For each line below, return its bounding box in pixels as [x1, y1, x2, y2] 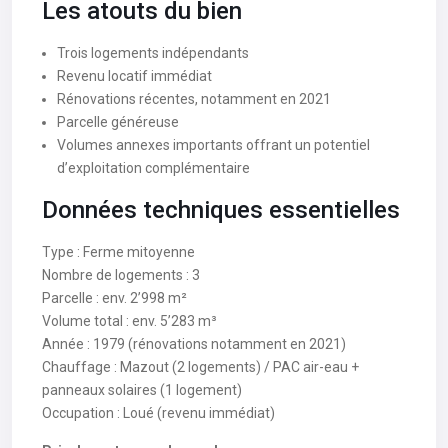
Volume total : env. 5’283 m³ [42, 313, 217, 329]
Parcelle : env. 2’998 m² [42, 290, 187, 306]
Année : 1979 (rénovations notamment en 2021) [42, 336, 346, 352]
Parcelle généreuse [57, 114, 179, 130]
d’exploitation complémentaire [57, 160, 250, 176]
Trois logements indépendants [57, 45, 249, 61]
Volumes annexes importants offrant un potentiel [57, 137, 370, 153]
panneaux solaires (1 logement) [42, 382, 242, 398]
